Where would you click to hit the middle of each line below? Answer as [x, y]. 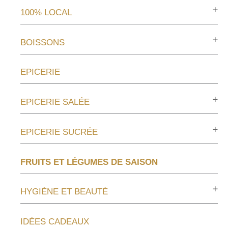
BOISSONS [42, 42]
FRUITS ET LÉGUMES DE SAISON [89, 162]
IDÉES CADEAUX [55, 222]
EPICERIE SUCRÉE [59, 132]
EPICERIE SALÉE [55, 102]
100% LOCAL [46, 12]
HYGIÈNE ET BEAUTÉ [64, 192]
